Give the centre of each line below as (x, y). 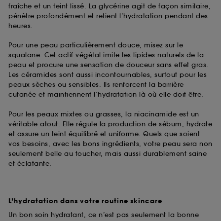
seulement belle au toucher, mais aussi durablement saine (108, 153)
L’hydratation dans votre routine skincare (85, 201)
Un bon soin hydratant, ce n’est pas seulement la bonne (104, 215)
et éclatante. (30, 163)
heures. (21, 26)
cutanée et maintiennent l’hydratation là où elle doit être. (106, 95)
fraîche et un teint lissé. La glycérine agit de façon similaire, (110, 6)
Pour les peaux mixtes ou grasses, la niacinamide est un (104, 114)
